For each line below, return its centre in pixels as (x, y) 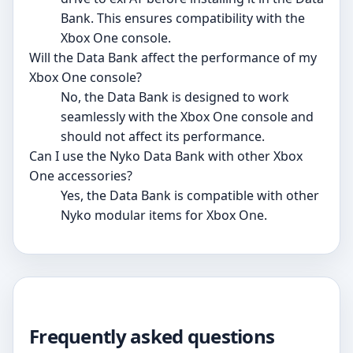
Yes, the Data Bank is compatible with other (190, 196)
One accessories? (81, 176)
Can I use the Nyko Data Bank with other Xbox (166, 156)
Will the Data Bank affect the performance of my (173, 58)
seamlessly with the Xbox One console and (187, 117)
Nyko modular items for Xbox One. (164, 216)
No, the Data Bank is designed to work (175, 97)
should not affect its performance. (163, 137)
